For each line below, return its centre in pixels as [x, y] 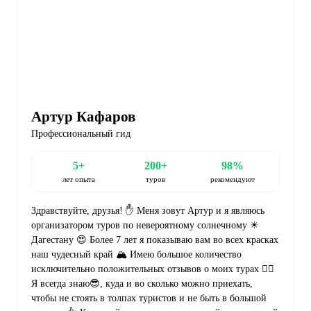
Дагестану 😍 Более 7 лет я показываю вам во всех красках [155, 239]
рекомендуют [232, 179]
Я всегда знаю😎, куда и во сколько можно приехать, [142, 283]
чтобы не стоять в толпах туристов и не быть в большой [149, 298]
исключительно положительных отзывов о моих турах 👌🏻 [153, 269]
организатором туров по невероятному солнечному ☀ [145, 225]
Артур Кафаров [83, 116]
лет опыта [78, 179]
